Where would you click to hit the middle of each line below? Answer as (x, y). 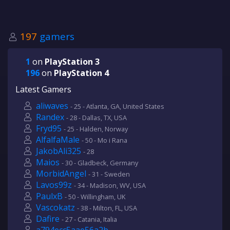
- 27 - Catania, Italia (89, 219)
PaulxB (49, 196)
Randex (50, 117)
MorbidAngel (61, 174)
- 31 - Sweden (109, 174)
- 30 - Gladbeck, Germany (100, 163)
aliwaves (52, 106)
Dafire (48, 219)
